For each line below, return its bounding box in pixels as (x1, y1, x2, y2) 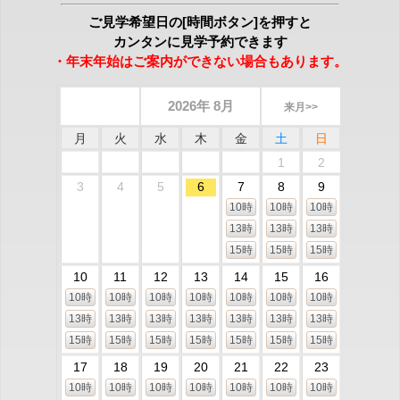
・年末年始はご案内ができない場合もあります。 (53, 53, 347, 69)
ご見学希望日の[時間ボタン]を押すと (88, 13, 312, 29)
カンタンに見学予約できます (112, 33, 287, 49)
